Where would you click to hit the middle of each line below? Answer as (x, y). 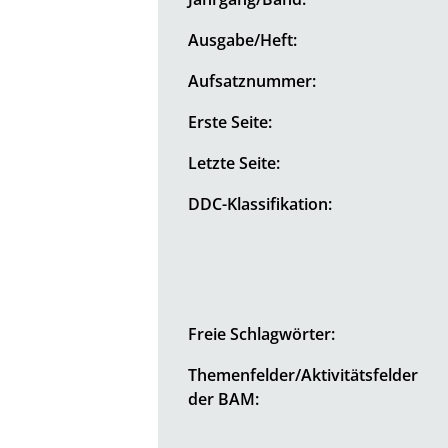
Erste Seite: (230, 121)
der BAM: (224, 398)
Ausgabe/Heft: (243, 39)
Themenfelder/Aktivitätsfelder (303, 374)
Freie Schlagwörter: (262, 333)
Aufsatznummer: (252, 80)
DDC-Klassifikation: (260, 203)
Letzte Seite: (234, 162)
